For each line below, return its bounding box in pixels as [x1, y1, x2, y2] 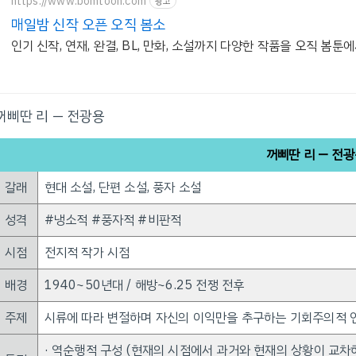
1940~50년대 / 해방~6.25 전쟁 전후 [44, 276, 245, 295]
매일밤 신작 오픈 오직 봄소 [10, 14, 166, 35]
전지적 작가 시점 [44, 243, 130, 262]
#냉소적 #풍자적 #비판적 [44, 211, 182, 230]
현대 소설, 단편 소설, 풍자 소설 [44, 178, 202, 197]
